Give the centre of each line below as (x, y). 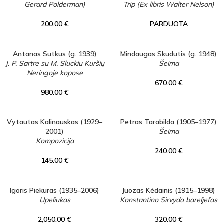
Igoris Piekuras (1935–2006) (55, 190)
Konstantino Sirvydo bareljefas (168, 200)
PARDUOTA (168, 24)
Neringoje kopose (55, 73)
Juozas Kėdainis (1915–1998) (168, 190)
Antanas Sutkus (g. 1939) (55, 54)
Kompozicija (55, 141)
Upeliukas (55, 200)
